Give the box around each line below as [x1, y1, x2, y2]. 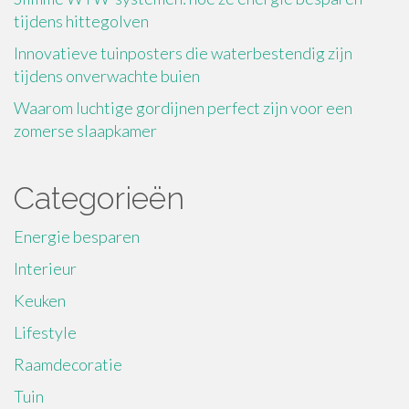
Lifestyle [14, 321, 77, 342]
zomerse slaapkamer [14, 120, 157, 141]
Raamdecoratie [14, 353, 122, 374]
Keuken [14, 289, 66, 310]
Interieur [14, 257, 77, 278]
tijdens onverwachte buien [14, 65, 200, 86]
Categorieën [14, 179, 184, 216]
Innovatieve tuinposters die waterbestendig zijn [14, 42, 352, 63]
